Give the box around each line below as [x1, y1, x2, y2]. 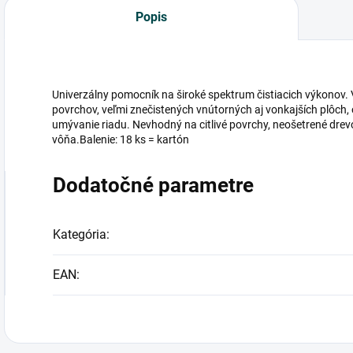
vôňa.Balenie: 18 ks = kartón [52, 133, 189, 146]
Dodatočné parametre [53, 173, 254, 197]
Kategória [53, 227, 106, 242]
